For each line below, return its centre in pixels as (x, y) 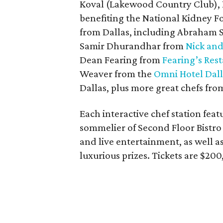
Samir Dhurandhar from (133, 46)
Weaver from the (117, 74)
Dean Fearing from (121, 60)
